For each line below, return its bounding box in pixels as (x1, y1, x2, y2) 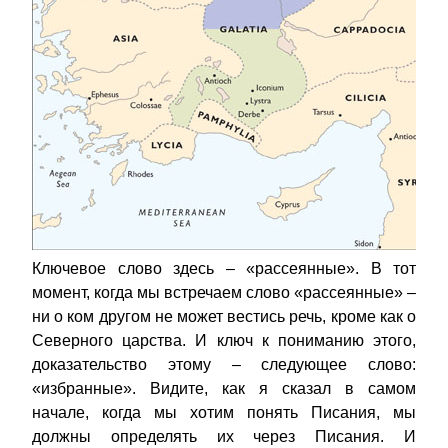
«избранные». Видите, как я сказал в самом (32, 380, 416, 398)
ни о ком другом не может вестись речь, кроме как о (32, 308, 416, 326)
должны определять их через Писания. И (32, 428, 416, 446)
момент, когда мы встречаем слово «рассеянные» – (32, 284, 416, 302)
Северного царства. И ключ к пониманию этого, (32, 332, 416, 350)
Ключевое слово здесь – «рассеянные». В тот (32, 260, 416, 278)
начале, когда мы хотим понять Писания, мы (32, 404, 416, 422)
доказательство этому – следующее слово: (32, 356, 416, 374)
